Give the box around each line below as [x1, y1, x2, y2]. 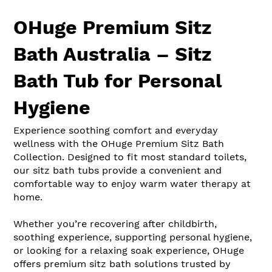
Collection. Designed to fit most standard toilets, [13, 151, 246, 163]
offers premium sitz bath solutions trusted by [13, 257, 231, 270]
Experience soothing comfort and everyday [13, 124, 218, 136]
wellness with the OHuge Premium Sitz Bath [13, 137, 224, 149]
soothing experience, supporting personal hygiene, [13, 231, 252, 243]
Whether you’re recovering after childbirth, [13, 217, 217, 229]
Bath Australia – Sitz [13, 42, 211, 66]
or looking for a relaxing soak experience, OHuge [13, 244, 244, 256]
